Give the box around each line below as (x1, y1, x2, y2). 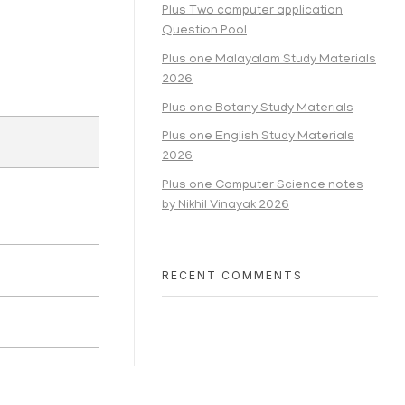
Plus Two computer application (162, 4, 343, 18)
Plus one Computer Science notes (162, 179, 363, 193)
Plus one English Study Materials (162, 130, 354, 145)
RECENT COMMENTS (162, 268, 303, 282)
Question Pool (162, 24, 247, 38)
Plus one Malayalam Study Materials (162, 52, 376, 67)
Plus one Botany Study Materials (162, 101, 353, 116)
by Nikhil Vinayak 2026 (162, 199, 289, 213)
